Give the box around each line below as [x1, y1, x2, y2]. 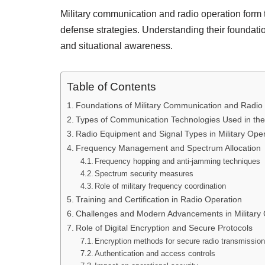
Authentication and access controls [95, 249, 216, 258]
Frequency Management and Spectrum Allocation [75, 143, 261, 153]
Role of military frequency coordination [95, 182, 227, 190]
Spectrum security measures [95, 169, 194, 178]
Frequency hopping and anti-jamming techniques [95, 157, 261, 166]
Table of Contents [67, 80, 156, 93]
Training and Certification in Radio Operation [75, 195, 242, 204]
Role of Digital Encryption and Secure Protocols [75, 223, 253, 232]
